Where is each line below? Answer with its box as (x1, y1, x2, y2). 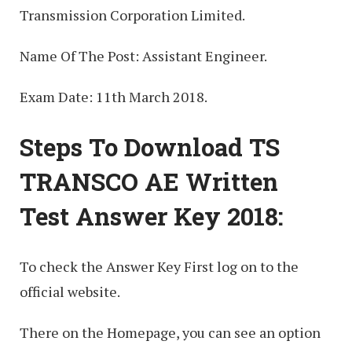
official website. (20, 281, 120, 301)
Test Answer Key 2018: (20, 200, 284, 232)
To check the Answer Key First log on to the (20, 256, 299, 276)
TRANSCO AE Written (20, 165, 278, 197)
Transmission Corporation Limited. (20, 5, 245, 25)
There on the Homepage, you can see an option (20, 322, 321, 342)
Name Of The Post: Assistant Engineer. (20, 46, 267, 66)
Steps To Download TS (20, 130, 280, 163)
